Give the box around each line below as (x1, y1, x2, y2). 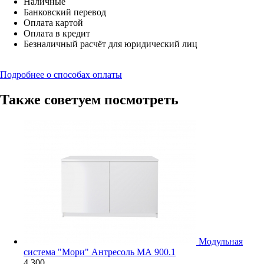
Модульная (199, 236, 243, 246)
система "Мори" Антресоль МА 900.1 (24, 246, 176, 257)
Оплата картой (24, 18, 83, 28)
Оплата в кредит (24, 28, 90, 39)
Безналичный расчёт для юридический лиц (24, 39, 197, 49)
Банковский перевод (24, 7, 106, 18)
